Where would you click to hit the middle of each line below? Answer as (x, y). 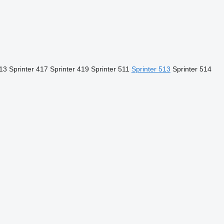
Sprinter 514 (192, 69)
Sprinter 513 (151, 69)
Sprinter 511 (110, 69)
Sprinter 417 (28, 69)
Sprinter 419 (69, 69)
